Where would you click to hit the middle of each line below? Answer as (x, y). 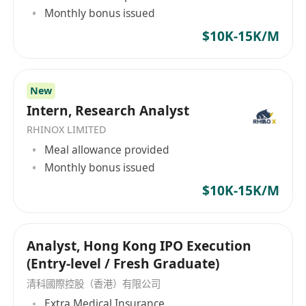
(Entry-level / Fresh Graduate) (123, 263)
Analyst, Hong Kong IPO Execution (139, 246)
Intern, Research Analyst (108, 111)
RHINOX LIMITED (67, 130)
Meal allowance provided (107, 149)
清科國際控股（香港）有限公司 (94, 283)
